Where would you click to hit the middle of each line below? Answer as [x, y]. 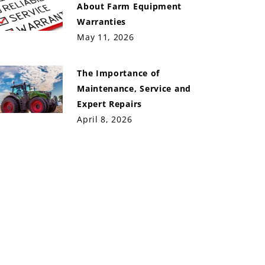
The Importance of [119, 73]
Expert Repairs [109, 104]
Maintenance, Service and [134, 88]
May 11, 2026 [106, 37]
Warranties [102, 22]
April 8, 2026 [105, 119]
